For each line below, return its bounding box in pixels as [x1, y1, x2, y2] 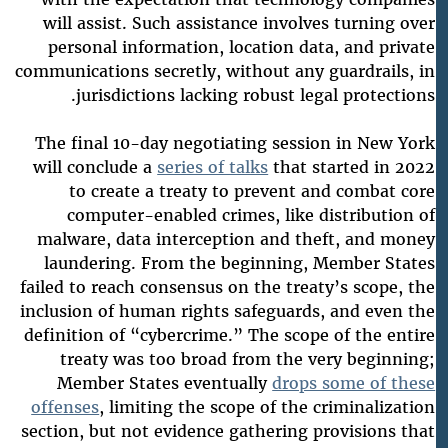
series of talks [169, 156, 281, 177]
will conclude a [45, 156, 170, 177]
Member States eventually [69, 372, 285, 393]
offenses [43, 396, 112, 417]
